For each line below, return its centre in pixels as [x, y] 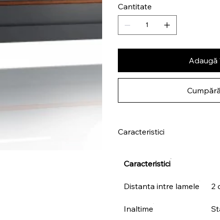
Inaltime [138, 208]
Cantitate [135, 6]
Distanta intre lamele [161, 186]
